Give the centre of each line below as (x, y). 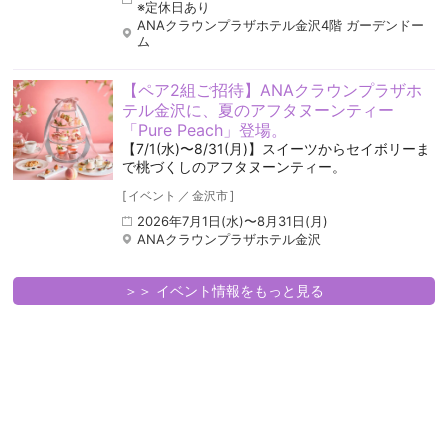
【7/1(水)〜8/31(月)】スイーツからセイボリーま (275, 149)
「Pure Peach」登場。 (204, 130)
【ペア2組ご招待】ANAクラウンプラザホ (271, 90)
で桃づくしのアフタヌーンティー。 (233, 167)
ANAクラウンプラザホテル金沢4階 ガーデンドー (280, 25)
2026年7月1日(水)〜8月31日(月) (232, 221)
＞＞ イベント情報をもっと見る (223, 291)
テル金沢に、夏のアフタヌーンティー (257, 110)
